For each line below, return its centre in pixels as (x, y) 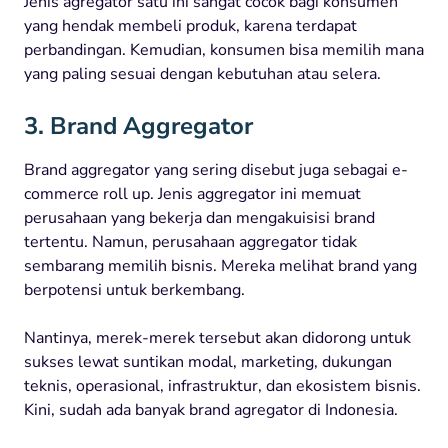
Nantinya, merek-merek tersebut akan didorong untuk (217, 337)
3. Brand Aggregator (138, 125)
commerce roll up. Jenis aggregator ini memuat (192, 193)
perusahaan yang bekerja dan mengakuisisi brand (199, 217)
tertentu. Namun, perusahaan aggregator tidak (190, 241)
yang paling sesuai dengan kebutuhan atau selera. (202, 73)
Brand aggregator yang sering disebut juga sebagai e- (216, 169)
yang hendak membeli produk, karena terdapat (190, 25)
